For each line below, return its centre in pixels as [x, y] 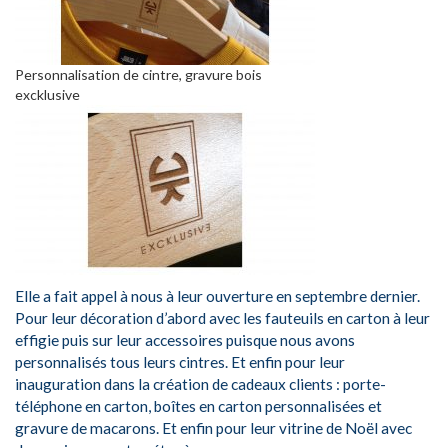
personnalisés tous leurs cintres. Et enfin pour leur [180, 361]
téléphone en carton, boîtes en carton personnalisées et [198, 405]
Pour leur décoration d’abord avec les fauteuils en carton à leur [222, 317]
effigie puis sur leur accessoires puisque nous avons [185, 339]
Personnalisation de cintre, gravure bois [138, 74]
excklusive [47, 94]
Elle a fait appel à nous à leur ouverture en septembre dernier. [217, 295]
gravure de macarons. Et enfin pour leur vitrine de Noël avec [213, 427]
